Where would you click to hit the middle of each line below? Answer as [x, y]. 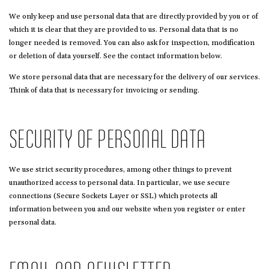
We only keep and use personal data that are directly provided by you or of [134, 17]
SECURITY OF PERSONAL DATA [107, 139]
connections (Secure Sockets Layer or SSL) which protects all [113, 196]
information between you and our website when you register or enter [127, 209]
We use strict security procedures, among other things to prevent [120, 169]
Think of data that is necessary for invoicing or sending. [104, 90]
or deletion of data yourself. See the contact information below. [116, 56]
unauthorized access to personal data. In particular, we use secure [119, 183]
